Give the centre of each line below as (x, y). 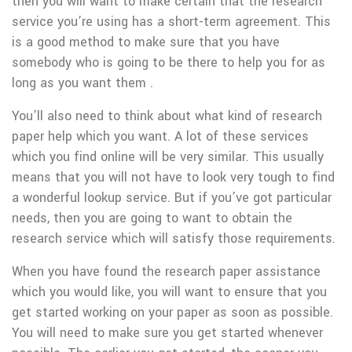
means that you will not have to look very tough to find (173, 177)
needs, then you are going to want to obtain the (152, 218)
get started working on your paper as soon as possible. (172, 312)
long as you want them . (82, 83)
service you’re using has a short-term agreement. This (171, 22)
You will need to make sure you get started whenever (167, 333)
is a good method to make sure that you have (146, 42)
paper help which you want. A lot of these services (160, 136)
